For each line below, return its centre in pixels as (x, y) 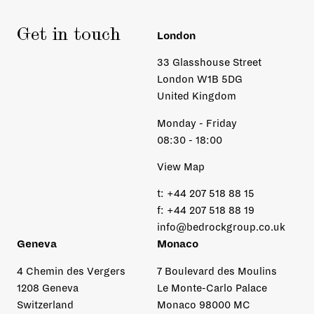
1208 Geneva (48, 288)
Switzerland (45, 305)
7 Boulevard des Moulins (217, 271)
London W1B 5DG (200, 80)
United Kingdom (197, 96)
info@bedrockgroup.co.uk (221, 227)
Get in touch (69, 35)
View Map (181, 166)
